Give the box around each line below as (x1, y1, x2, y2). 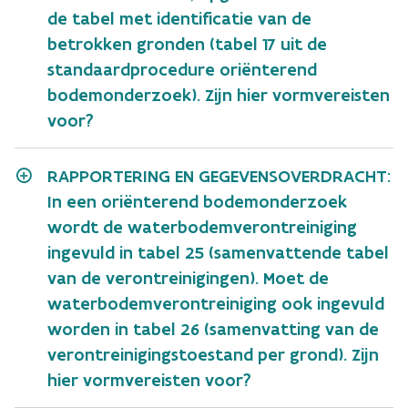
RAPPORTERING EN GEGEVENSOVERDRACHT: (47, 165, 391, 187)
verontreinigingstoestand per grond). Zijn (47, 343, 379, 365)
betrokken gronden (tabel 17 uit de (47, 33, 327, 55)
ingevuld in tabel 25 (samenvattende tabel (47, 241, 389, 263)
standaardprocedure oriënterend (47, 58, 317, 80)
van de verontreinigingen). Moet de (47, 267, 329, 289)
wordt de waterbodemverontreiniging (47, 216, 357, 238)
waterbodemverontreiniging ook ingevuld (47, 292, 384, 314)
